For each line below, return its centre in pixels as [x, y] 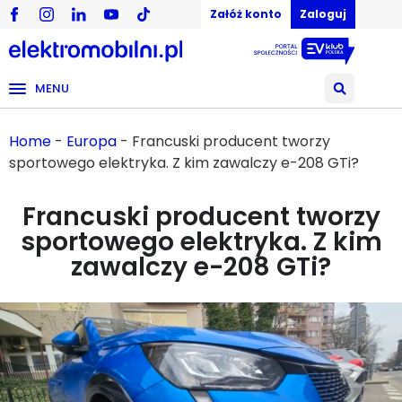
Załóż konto [246, 14]
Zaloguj [323, 14]
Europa [92, 141]
